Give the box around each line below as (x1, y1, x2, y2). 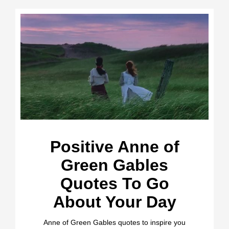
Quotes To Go (60, 174, 169, 193)
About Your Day (53, 192, 176, 211)
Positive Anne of (50, 137, 179, 156)
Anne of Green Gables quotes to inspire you (43, 218, 186, 226)
